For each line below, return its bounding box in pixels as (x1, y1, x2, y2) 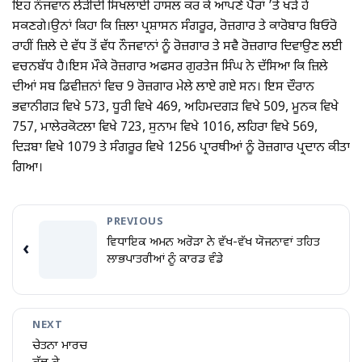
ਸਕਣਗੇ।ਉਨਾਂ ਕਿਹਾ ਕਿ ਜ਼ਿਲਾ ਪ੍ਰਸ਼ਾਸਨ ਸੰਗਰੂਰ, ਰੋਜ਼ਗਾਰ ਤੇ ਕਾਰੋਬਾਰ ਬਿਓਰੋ (12, 19, 337, 36)
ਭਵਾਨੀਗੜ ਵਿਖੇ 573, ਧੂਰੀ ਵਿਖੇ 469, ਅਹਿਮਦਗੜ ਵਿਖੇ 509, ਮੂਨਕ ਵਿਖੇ (12, 99, 339, 117)
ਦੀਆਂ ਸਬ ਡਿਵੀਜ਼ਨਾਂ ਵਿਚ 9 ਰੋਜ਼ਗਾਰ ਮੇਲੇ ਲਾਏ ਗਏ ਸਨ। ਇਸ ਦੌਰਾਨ (12, 79, 314, 97)
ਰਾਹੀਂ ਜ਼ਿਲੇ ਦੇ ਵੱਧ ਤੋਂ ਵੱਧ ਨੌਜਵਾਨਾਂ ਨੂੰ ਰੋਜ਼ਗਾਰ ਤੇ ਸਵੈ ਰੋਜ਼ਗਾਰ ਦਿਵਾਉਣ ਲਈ (12, 39, 343, 57)
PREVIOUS (107, 216, 164, 229)
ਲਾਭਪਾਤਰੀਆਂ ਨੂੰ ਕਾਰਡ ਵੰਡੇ (107, 252, 223, 268)
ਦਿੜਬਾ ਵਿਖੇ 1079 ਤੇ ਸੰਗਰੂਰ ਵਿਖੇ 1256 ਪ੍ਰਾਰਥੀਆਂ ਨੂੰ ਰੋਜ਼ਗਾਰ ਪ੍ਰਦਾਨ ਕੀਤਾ (12, 140, 350, 158)
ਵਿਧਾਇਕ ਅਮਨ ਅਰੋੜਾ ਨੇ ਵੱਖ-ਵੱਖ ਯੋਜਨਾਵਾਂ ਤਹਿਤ (107, 235, 320, 251)
